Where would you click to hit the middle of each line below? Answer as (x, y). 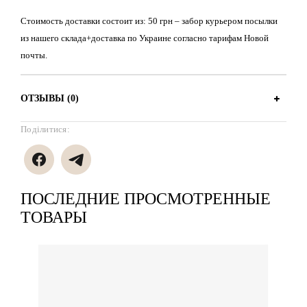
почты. (34, 56)
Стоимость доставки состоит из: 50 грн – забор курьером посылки (149, 21)
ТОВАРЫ (54, 218)
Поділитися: (45, 130)
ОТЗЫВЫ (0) (50, 98)
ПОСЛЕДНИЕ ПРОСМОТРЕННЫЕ (146, 199)
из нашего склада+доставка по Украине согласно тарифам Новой (145, 38)
